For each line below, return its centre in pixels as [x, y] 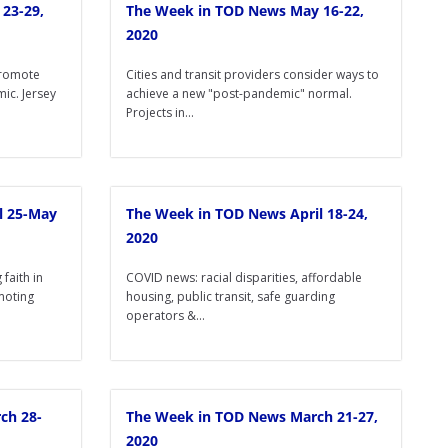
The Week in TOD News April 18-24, [247, 213]
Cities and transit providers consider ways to [252, 74]
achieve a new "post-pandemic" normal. [239, 93]
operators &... [165, 315]
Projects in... [160, 112]
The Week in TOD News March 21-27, [252, 416]
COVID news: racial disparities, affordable [244, 277]
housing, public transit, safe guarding [230, 296]
